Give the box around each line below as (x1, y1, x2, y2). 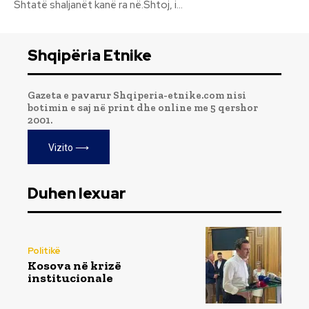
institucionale (28, 270, 113, 286)
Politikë (28, 244, 61, 257)
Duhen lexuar (28, 183, 126, 204)
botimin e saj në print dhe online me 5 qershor (28, 101, 258, 114)
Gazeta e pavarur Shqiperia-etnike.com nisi (28, 89, 246, 102)
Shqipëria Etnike (28, 46, 152, 66)
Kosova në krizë (28, 257, 121, 273)
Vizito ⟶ (48, 142, 89, 154)
